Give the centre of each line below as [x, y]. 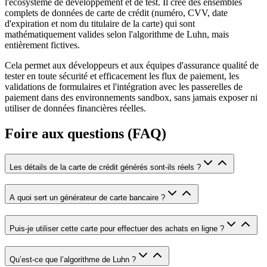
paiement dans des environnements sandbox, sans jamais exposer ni [131, 97]
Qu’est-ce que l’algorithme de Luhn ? [73, 259]
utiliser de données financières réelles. [75, 108]
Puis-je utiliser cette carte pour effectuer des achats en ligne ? [117, 228]
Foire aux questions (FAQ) [86, 133]
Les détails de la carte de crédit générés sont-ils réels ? [105, 167]
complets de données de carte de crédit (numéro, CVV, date [116, 13]
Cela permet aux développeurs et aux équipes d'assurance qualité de [132, 65]
